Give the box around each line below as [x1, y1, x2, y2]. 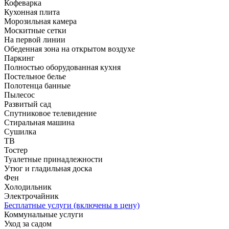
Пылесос [4, 90, 35, 99]
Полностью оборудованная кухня [4, 62, 121, 72]
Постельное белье [4, 72, 66, 81]
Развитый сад [4, 99, 51, 108]
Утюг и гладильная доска [4, 164, 92, 173]
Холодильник [4, 182, 52, 191]
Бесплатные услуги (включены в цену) [4, 200, 140, 210]
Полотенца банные [4, 81, 71, 90]
